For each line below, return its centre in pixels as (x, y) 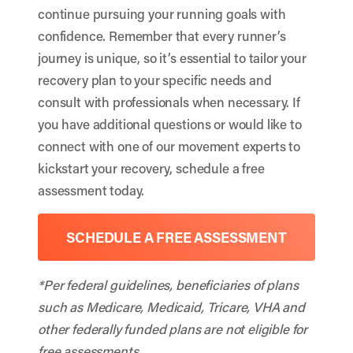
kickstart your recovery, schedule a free (151, 168)
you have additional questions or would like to (170, 124)
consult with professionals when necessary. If (169, 102)
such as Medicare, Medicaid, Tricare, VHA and (171, 307)
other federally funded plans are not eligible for (173, 329)
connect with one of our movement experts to (169, 146)
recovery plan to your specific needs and (155, 80)
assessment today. (91, 190)
